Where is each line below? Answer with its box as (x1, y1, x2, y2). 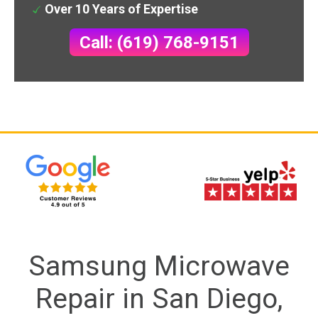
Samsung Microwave (28, 249, 290, 283)
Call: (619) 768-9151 (79, 32, 239, 53)
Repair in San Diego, (35, 282, 283, 315)
